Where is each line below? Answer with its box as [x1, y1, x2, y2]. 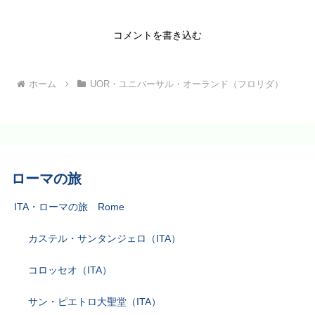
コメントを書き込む [113, 29, 202, 41]
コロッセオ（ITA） [28, 264, 112, 276]
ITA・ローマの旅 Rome [14, 201, 134, 213]
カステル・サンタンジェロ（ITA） [28, 233, 181, 245]
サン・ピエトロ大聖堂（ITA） [28, 296, 161, 308]
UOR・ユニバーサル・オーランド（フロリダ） [89, 79, 283, 90]
